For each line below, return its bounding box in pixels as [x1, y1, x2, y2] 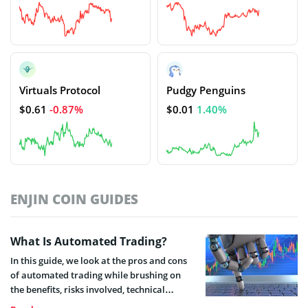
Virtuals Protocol [19, 83, 100, 98]
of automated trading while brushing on [10, 269, 181, 282]
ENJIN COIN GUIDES [10, 190, 138, 208]
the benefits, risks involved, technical [10, 283, 165, 296]
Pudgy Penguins [166, 83, 245, 98]
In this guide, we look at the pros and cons [10, 254, 187, 267]
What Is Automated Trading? [10, 234, 167, 250]
